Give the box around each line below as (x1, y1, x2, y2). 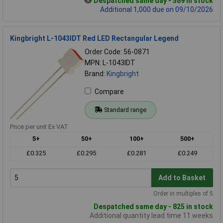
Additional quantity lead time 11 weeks (90, 212, 213, 220)
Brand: (85, 70, 107, 78)
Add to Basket (158, 173, 206, 182)
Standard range (104, 106, 146, 114)
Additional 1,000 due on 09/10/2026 (100, 5, 213, 14)
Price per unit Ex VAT (10, 123, 68, 131)
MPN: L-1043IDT (85, 59, 135, 67)
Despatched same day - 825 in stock (94, 203, 213, 211)
